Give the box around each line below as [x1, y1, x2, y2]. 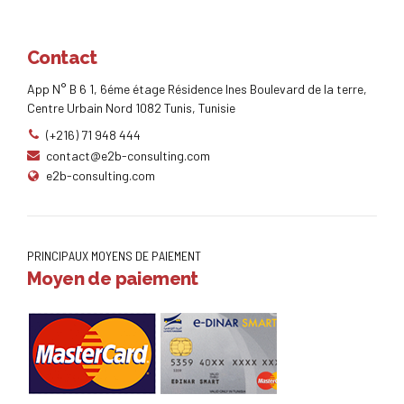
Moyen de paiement [27, 268, 198, 290]
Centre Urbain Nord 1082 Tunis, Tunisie [27, 99, 235, 115]
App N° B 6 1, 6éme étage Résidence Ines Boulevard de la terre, [27, 80, 367, 96]
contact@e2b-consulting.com [46, 147, 210, 163]
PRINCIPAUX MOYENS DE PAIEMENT [27, 247, 201, 263]
